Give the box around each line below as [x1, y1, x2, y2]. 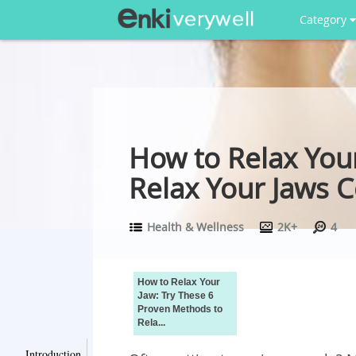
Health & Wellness [147, 219, 244, 234]
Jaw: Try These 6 [137, 290, 214, 301]
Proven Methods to [137, 304, 222, 315]
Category [299, 12, 350, 27]
